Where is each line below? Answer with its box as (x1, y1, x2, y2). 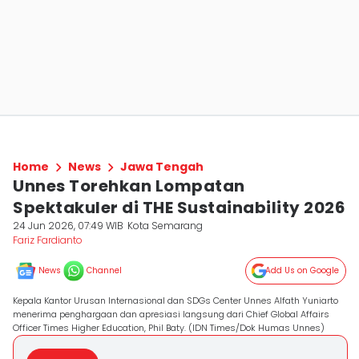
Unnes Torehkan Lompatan (13, 175, 245, 197)
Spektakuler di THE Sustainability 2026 (13, 196, 345, 219)
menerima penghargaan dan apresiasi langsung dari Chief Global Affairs (13, 308, 329, 321)
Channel (87, 264, 122, 276)
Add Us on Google (265, 264, 339, 276)
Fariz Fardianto (13, 233, 83, 247)
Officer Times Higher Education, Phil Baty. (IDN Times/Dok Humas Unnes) (13, 321, 325, 334)
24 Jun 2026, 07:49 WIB (13, 219, 123, 232)
